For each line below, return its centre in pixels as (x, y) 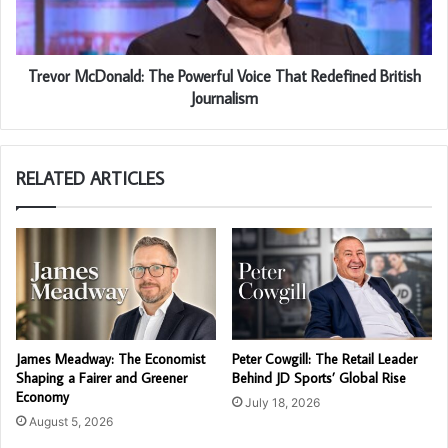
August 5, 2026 (71, 422)
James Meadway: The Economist (110, 359)
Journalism (224, 97)
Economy (42, 397)
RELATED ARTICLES (90, 178)
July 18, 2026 (282, 403)
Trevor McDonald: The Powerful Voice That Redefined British (224, 75)
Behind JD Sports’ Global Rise (319, 378)
